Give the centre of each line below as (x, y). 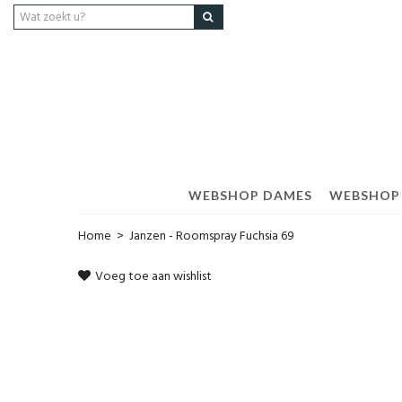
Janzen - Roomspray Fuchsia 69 (212, 236)
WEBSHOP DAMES (250, 195)
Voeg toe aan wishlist (153, 277)
